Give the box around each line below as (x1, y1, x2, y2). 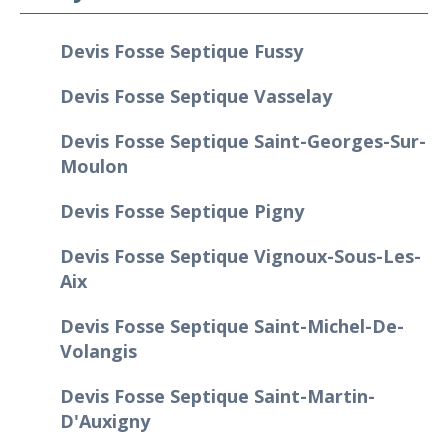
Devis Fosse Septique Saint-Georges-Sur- (60, 128, 426, 153)
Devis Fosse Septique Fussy (60, 38, 303, 63)
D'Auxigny (60, 408, 150, 433)
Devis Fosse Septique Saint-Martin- (60, 383, 375, 408)
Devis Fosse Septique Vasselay (60, 83, 332, 108)
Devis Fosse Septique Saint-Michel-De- (60, 313, 404, 338)
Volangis (60, 338, 137, 363)
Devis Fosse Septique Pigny (60, 198, 304, 223)
